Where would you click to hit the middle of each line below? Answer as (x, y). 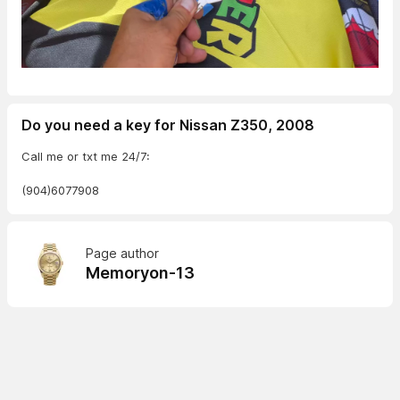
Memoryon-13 (140, 272)
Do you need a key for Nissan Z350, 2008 (168, 125)
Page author (122, 253)
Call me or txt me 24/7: (86, 156)
